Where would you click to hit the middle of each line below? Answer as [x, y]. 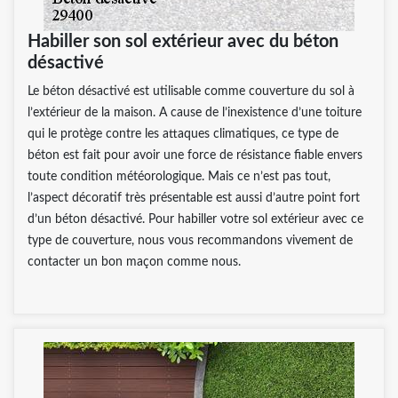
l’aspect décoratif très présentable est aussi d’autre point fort [194, 198]
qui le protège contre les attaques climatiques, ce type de [183, 134]
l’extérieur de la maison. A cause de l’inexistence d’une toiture [195, 112]
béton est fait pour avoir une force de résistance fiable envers [195, 155]
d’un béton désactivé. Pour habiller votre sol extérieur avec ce [195, 219]
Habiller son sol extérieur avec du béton [183, 41]
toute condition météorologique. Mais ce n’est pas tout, [179, 176]
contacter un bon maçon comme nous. [134, 262]
